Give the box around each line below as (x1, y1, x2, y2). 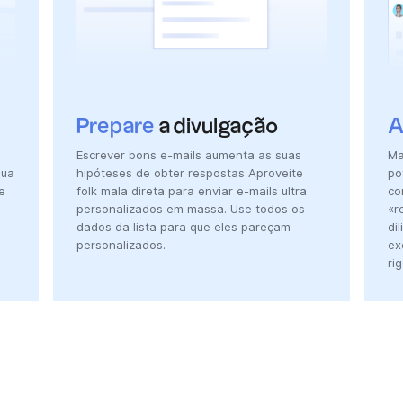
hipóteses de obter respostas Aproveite (76, 166, 304, 181)
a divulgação (155, 115, 279, 138)
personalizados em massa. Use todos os (76, 201, 306, 217)
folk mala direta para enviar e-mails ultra (76, 184, 308, 199)
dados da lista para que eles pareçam (76, 219, 291, 235)
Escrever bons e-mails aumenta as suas (76, 148, 302, 163)
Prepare (76, 115, 156, 138)
